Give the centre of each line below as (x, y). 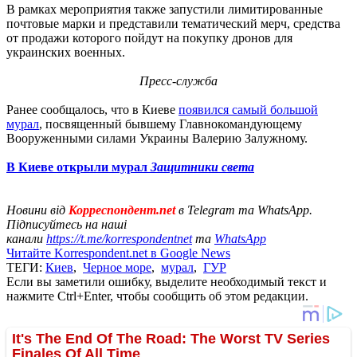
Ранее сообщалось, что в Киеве (92, 109)
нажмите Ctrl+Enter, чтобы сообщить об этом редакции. (157, 296)
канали (26, 238)
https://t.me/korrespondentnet (119, 238)
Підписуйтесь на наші (67, 224)
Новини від (36, 210)
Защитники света (202, 167)
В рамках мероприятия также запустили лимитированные (165, 9)
